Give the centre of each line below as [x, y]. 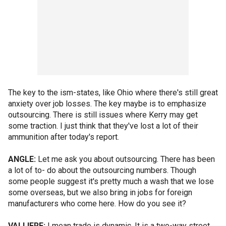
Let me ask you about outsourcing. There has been [125, 159]
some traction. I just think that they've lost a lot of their [103, 126]
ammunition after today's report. [64, 137]
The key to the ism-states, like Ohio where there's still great [113, 93]
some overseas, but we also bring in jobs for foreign [100, 192]
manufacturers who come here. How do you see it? [97, 204]
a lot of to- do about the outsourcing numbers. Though [102, 170]
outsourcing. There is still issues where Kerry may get [103, 115]
